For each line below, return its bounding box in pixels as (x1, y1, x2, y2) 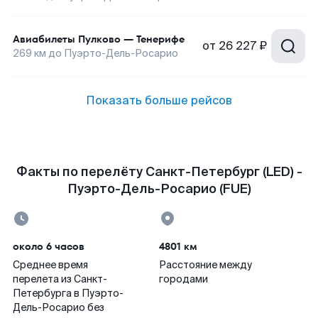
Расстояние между (159, 258, 252, 271)
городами (159, 273, 208, 285)
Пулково (78, 32, 121, 46)
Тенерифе (136, 32, 185, 46)
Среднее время (13, 258, 88, 271)
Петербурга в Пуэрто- (13, 287, 124, 300)
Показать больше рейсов (86, 93, 232, 108)
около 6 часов (13, 239, 84, 253)
